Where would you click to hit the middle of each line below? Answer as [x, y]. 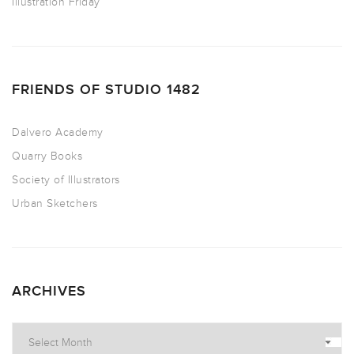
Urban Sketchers [55, 204]
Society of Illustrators [66, 180]
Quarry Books [47, 156]
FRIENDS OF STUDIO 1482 [106, 90]
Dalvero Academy [58, 133]
